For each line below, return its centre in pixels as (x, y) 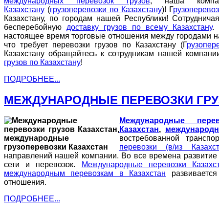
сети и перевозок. (43, 165)
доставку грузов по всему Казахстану (140, 27)
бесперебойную (35, 27)
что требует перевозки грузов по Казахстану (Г (96, 44)
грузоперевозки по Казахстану (106, 9)
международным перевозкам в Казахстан (85, 174)
